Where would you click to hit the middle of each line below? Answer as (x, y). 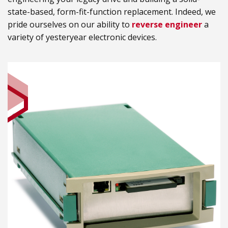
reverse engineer (167, 25)
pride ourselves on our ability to (70, 25)
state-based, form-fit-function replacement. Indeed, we (112, 12)
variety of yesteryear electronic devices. (82, 37)
